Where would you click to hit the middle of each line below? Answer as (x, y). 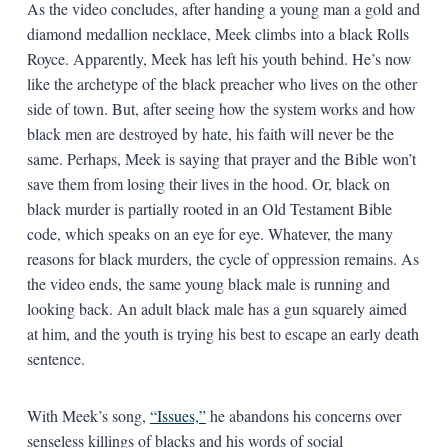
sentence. (55, 358)
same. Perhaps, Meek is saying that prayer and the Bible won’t (221, 158)
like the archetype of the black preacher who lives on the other (221, 83)
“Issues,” (177, 415)
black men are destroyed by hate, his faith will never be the (210, 133)
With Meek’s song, (88, 415)
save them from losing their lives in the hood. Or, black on (208, 183)
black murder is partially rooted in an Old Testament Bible (209, 208)
